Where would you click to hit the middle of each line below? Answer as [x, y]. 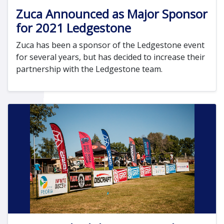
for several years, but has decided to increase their [110, 57]
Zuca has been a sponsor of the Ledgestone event [110, 45]
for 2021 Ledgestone [73, 28]
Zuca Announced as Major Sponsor [112, 14]
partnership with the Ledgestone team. [89, 69]
